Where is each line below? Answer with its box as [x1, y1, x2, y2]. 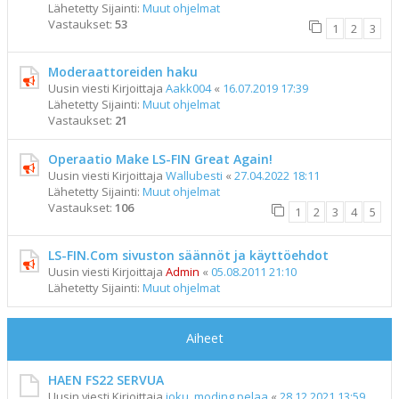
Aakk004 [166, 80, 211, 96]
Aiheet [186, 330, 224, 346]
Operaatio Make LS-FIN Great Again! [48, 151, 273, 167]
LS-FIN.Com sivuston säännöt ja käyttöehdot [48, 247, 329, 264]
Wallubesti [166, 167, 223, 183]
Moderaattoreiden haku [48, 63, 198, 80]
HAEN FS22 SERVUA [48, 371, 164, 388]
